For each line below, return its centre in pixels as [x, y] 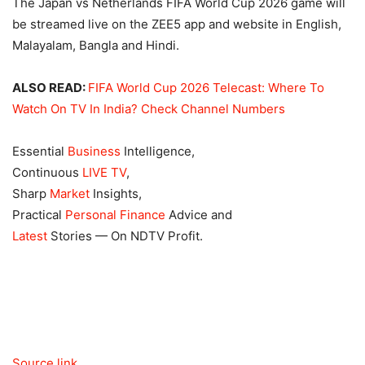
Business [94, 152]
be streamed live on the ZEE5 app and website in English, [177, 24]
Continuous [47, 173]
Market [70, 194]
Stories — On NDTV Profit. [125, 236]
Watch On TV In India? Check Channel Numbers [149, 109]
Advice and [199, 215]
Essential [40, 152]
